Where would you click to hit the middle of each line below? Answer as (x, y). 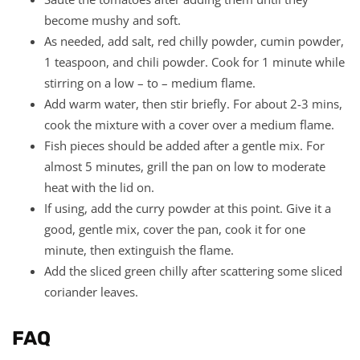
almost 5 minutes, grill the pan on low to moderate (185, 166)
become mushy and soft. (112, 20)
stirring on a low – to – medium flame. (150, 82)
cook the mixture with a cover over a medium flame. (189, 124)
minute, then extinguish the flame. (139, 250)
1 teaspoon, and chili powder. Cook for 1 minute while (194, 61)
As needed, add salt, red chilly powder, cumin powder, (194, 41)
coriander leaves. (91, 291)
